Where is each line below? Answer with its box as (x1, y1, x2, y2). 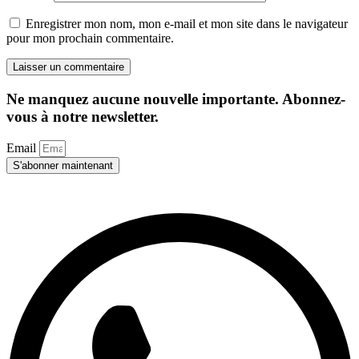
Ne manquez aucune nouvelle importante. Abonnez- (6, 90, 345, 107)
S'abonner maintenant (13, 159, 113, 172)
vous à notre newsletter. (6, 107, 159, 125)
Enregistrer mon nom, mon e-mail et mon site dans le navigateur (26, 17, 348, 31)
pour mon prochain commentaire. (6, 31, 174, 46)
